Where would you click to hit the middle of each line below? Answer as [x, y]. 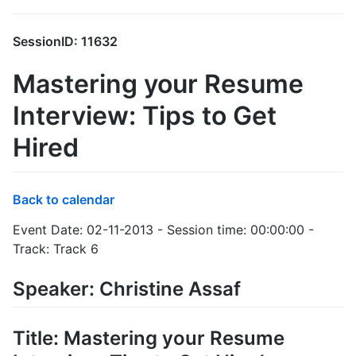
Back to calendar [64, 199]
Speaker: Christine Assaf [127, 288]
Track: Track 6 [56, 248]
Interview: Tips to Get [145, 116]
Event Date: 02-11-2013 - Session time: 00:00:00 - [163, 229]
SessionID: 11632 [65, 42]
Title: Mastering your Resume [149, 339]
